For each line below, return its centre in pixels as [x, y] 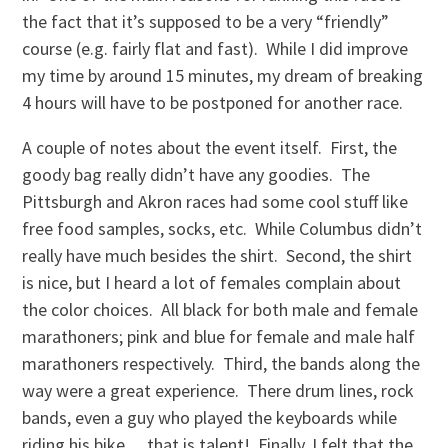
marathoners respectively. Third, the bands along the [221, 364]
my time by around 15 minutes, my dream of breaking [223, 76]
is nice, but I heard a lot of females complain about [212, 283]
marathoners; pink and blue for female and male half [219, 337]
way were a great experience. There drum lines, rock [218, 391]
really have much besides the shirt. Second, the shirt [217, 256]
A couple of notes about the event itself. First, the [210, 148]
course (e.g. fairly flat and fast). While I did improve [215, 49]
